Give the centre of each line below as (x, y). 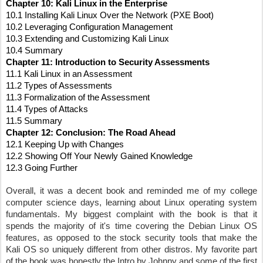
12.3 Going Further (42, 168)
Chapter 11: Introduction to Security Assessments (108, 63)
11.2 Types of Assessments (59, 86)
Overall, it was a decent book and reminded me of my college (131, 191)
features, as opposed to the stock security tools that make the (131, 238)
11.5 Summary (34, 121)
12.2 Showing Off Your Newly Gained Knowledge (99, 156)
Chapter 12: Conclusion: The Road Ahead (91, 133)
